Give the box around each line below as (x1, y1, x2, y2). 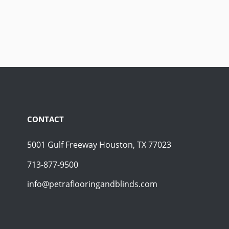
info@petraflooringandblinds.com (27, 178, 158, 190)
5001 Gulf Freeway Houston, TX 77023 (27, 139, 172, 151)
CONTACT (27, 114, 64, 125)
